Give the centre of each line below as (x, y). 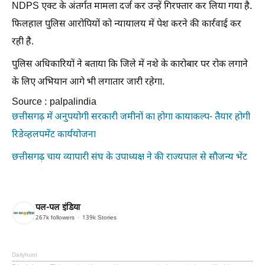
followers (62, 218)
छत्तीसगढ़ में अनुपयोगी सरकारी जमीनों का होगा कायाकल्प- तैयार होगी (131, 117)
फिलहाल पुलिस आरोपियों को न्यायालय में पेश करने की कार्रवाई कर (127, 24)
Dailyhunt (25, 255)
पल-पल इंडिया (58, 208)
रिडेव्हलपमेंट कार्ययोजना (54, 135)
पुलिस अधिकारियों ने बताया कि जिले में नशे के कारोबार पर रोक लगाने (130, 64)
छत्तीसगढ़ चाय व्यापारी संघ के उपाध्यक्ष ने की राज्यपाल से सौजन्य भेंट (130, 157)
